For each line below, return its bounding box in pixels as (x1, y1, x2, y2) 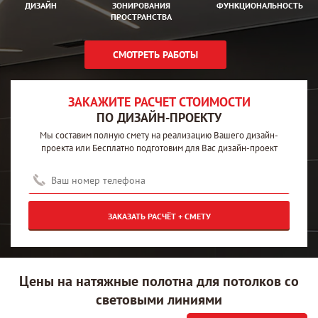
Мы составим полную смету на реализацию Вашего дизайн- (40, 129, 278, 141)
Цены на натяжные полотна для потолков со (19, 272, 299, 290)
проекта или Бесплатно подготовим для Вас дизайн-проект (40, 142, 278, 154)
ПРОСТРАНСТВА (111, 11, 172, 22)
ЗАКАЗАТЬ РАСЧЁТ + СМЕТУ (107, 211, 211, 221)
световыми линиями (96, 290, 222, 309)
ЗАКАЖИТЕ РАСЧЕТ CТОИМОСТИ (67, 94, 251, 110)
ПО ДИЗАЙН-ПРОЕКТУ (97, 109, 221, 126)
